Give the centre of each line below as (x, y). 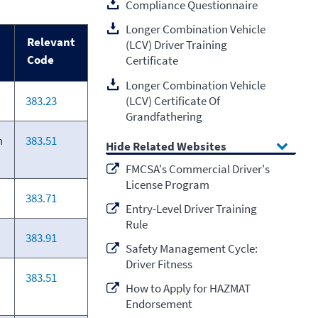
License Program (167, 184)
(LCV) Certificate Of (172, 100)
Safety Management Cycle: (191, 249)
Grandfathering (164, 116)
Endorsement (159, 304)
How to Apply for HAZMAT (188, 289)
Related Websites (180, 147)
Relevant (51, 42)
